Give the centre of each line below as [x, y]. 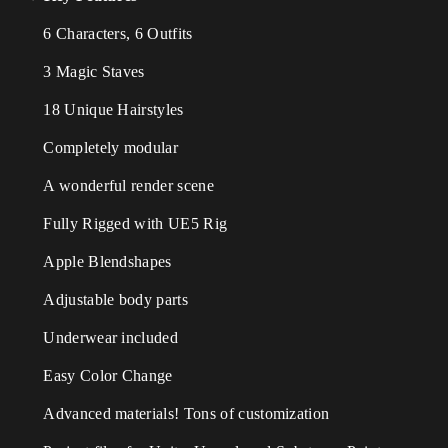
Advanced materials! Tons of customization [178, 413]
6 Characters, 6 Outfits [109, 33]
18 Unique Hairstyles [105, 109]
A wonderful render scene [120, 185]
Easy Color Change [99, 375]
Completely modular [102, 147]
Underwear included [102, 337]
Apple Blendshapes [99, 261]
